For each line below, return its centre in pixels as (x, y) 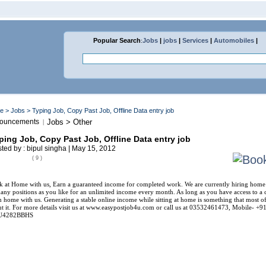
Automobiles (234, 40)
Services (195, 40)
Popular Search (117, 40)
